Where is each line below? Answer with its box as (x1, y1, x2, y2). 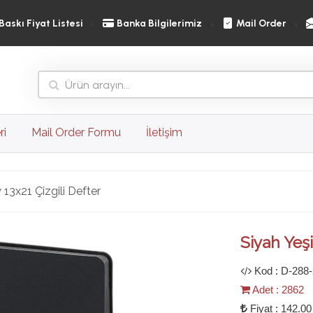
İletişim (146, 126, 182, 140)
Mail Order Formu (31, 126, 121, 140)
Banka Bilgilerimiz (117, 17, 203, 29)
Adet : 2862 (250, 284, 304, 296)
